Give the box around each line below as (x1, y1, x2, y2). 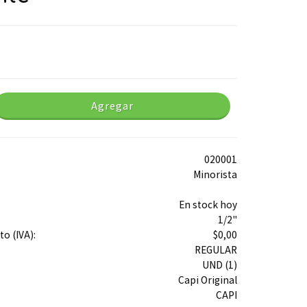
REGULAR (194, 243, 237, 256)
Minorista (193, 167, 237, 181)
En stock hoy (178, 197, 237, 211)
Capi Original (177, 273, 237, 286)
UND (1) (201, 258, 237, 271)
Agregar (90, 99, 134, 113)
